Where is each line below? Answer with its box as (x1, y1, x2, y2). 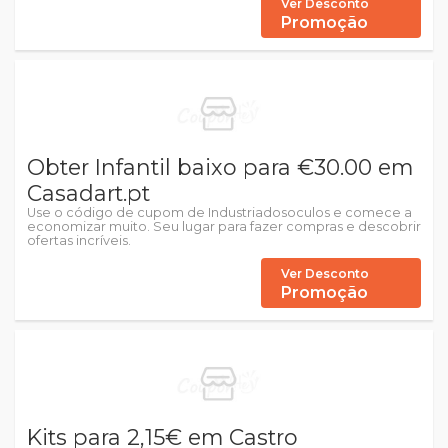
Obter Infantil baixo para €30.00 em (27, 154, 413, 180)
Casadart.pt (27, 180, 150, 206)
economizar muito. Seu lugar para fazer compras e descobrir (27, 219, 421, 234)
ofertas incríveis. (27, 233, 131, 248)
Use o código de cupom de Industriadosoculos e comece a (27, 205, 412, 220)
